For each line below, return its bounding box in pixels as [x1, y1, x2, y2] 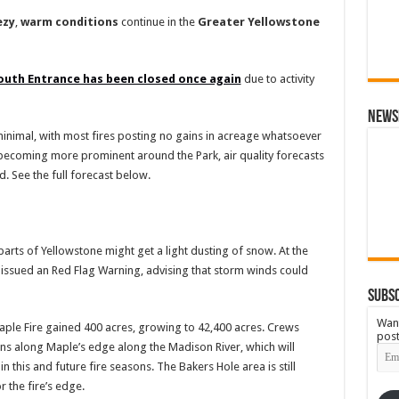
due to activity [240, 72, 314, 85]
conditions [54, 15, 118, 28]
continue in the [118, 15, 198, 28]
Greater [197, 15, 245, 28]
